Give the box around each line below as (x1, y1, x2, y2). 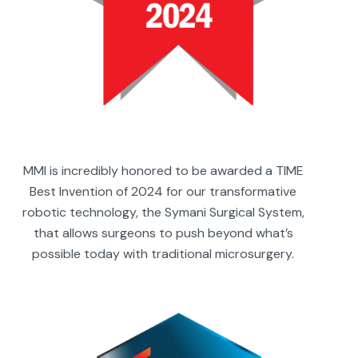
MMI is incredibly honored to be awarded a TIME (22, 161, 304, 179)
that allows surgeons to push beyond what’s (33, 224, 293, 241)
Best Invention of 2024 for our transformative (30, 182, 297, 200)
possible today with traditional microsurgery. (32, 245, 295, 262)
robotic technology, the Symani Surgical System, (22, 203, 304, 221)
